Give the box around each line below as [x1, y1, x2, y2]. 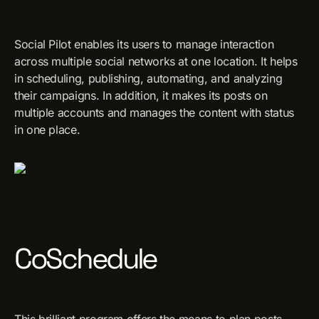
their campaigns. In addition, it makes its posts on [14, 88, 268, 103]
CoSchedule [14, 241, 157, 277]
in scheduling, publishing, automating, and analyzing [14, 71, 283, 85]
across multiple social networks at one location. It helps [14, 54, 298, 68]
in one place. [14, 122, 80, 137]
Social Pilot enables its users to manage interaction [14, 37, 274, 51]
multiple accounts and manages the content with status [14, 105, 294, 120]
